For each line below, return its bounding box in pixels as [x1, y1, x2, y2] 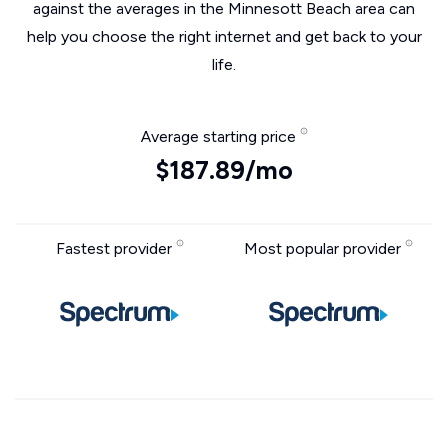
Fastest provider [55, 239, 176, 258]
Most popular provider [244, 239, 405, 258]
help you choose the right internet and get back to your [26, 27, 422, 46]
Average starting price [140, 127, 300, 146]
